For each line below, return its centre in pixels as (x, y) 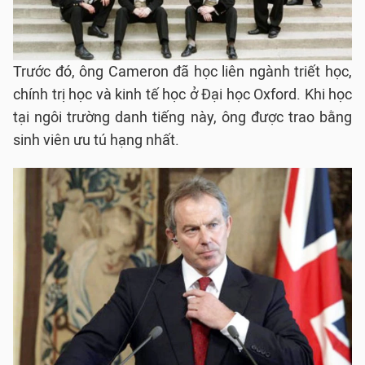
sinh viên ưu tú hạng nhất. (96, 140)
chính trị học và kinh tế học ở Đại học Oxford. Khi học (182, 95)
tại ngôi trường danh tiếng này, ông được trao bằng (182, 117)
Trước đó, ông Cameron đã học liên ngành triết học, (182, 72)
